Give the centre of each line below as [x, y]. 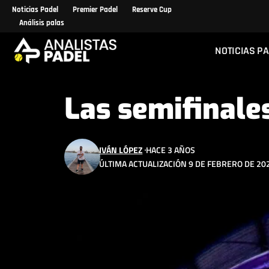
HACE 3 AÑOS [171, 150]
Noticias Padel [35, 10]
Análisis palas [42, 23]
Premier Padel [95, 10]
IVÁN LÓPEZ [121, 150]
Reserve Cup [152, 10]
